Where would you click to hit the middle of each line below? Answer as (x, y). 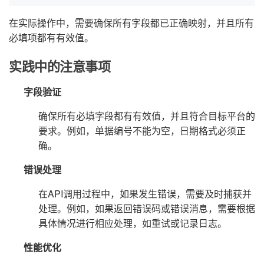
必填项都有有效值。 (51, 37)
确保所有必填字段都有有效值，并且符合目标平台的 (147, 115)
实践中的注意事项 (60, 66)
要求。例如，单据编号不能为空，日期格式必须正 (142, 130)
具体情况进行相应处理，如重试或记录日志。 (133, 223)
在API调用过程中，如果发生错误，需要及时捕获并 (145, 193)
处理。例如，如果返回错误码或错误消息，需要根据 (147, 208)
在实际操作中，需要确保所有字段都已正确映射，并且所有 (131, 22)
